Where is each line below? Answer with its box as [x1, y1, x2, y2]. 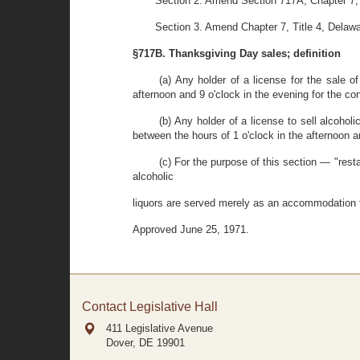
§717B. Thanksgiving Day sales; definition [133, 47, 341, 59]
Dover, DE [106, 337, 153, 349]
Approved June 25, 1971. [133, 223, 249, 235]
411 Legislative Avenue [106, 322, 213, 334]
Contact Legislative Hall [82, 300, 218, 313]
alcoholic [133, 170, 174, 182]
